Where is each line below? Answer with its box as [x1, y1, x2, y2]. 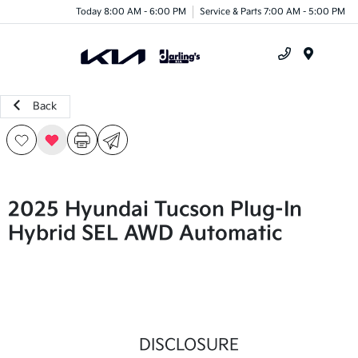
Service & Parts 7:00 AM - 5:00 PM [200, 6, 345, 17]
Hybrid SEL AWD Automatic [8, 221, 282, 246]
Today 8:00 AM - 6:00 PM [76, 6, 186, 17]
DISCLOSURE [138, 336, 239, 355]
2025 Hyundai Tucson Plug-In [8, 197, 302, 222]
